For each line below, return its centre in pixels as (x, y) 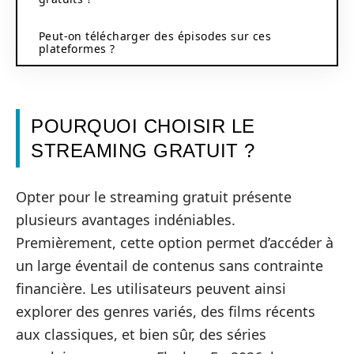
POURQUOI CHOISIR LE (143, 126)
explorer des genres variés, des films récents (166, 311)
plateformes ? (77, 48)
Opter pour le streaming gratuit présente (154, 196)
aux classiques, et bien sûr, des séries (141, 334)
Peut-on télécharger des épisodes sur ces (155, 36)
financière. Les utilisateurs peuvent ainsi (151, 288)
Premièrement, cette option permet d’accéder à (175, 242)
